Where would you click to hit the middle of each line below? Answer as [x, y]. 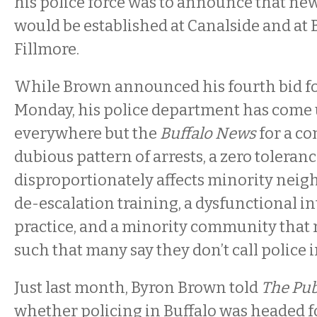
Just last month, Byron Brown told [138, 288]
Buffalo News [208, 133]
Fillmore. [47, 49]
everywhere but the [86, 133]
